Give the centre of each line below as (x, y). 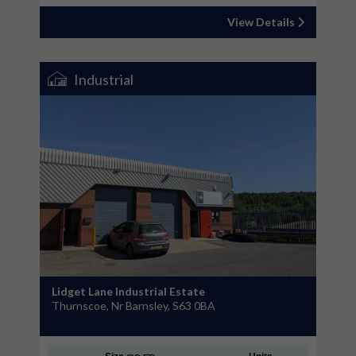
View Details (262, 21)
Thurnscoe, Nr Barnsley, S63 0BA (133, 305)
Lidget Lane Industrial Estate (128, 291)
